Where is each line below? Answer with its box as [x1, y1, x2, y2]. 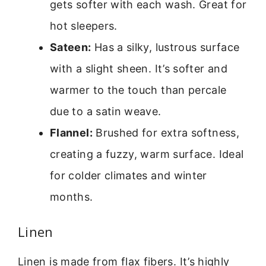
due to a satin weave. [50, 104, 161, 118]
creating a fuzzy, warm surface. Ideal [50, 147, 244, 160]
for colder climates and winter [50, 169, 207, 182]
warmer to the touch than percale [50, 83, 227, 96]
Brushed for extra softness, [92, 126, 239, 139]
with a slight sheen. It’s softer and [50, 62, 227, 75]
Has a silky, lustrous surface [91, 40, 240, 53]
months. [50, 190, 93, 203]
